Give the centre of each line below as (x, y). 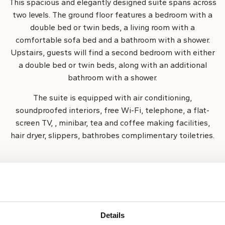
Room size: (72, 173)
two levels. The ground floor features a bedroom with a (113, 15)
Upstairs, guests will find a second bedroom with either (113, 52)
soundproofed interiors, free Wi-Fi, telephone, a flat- (113, 110)
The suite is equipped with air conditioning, (113, 98)
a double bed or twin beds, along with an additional (113, 65)
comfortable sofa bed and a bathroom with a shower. (113, 40)
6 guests (153, 184)
